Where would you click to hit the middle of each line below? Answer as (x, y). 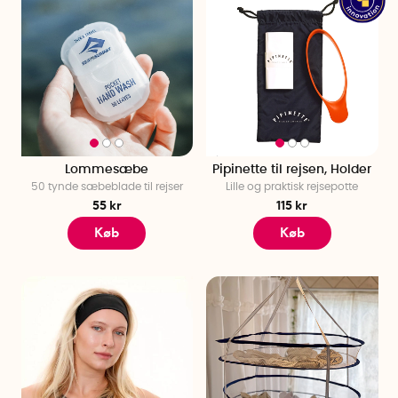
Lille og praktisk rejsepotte (292, 187)
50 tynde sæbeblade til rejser (107, 187)
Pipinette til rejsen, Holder (292, 170)
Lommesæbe (107, 170)
